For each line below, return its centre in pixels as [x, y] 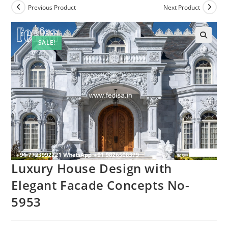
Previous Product [52, 7]
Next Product [181, 7]
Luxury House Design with [92, 168]
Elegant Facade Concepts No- [101, 185]
